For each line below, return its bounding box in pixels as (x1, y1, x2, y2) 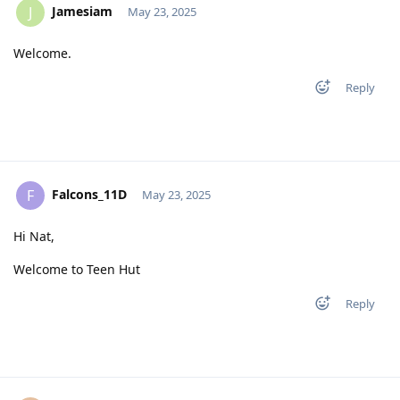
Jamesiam (52, 2, 112, 20)
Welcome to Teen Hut (13, 260, 140, 278)
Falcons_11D (52, 185, 127, 203)
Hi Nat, (13, 227, 54, 245)
